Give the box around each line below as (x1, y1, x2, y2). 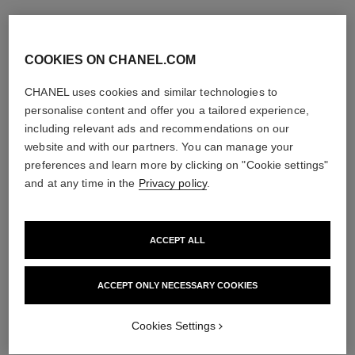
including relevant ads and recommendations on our (25, 121, 290, 135)
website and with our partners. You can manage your (25, 139, 294, 153)
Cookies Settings (132, 319, 216, 332)
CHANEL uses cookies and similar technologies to (25, 85, 277, 98)
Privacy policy (138, 176, 207, 189)
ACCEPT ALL (150, 235, 205, 245)
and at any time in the (25, 176, 139, 189)
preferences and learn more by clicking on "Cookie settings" (25, 158, 329, 171)
